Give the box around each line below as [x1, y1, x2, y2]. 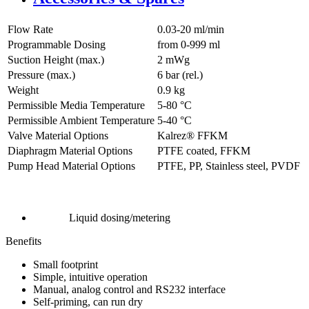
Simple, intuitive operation [33, 271, 148, 283]
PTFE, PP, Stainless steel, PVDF [157, 160, 300, 172]
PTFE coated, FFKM [157, 145, 250, 157]
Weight [8, 84, 39, 97]
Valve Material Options [8, 130, 108, 142]
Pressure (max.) [8, 69, 75, 81]
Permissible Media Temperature [8, 99, 145, 112]
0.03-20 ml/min [157, 23, 224, 36]
